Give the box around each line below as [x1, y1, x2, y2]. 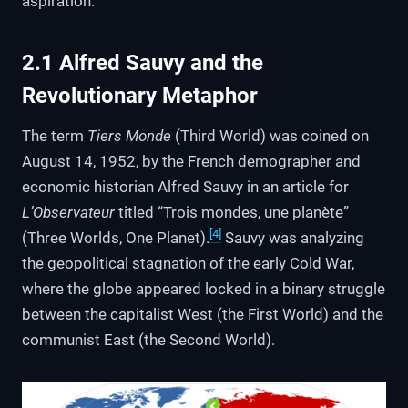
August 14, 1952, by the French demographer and [22, 152, 361, 171]
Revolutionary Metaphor [22, 83, 258, 109]
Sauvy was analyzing [221, 229, 364, 248]
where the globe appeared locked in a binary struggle [22, 280, 385, 299]
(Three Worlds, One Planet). [22, 229, 209, 248]
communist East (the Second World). [22, 331, 275, 350]
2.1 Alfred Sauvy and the [22, 50, 263, 76]
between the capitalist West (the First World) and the [22, 305, 383, 324]
